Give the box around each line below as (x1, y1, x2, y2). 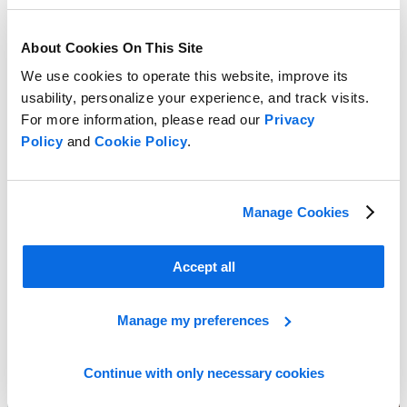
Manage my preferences (117, 312, 270, 328)
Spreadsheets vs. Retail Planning (7, 224, 194, 241)
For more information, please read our (21, 112, 264, 127)
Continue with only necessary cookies (83, 365, 324, 381)
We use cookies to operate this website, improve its (21, 68, 349, 84)
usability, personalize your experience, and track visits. (21, 90, 370, 105)
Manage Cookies (242, 203, 350, 220)
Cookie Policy (94, 134, 187, 149)
